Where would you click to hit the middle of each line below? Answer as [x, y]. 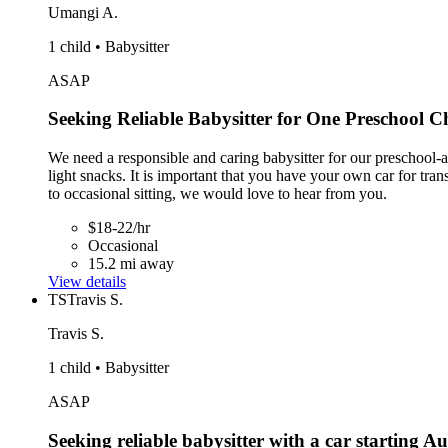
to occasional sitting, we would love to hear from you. [217, 193]
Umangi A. [83, 12]
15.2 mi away [131, 263]
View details [87, 281]
